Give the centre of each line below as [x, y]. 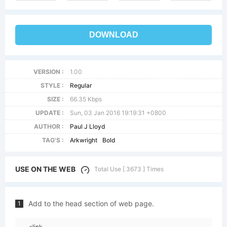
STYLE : [52, 85]
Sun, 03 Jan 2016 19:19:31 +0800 [118, 113]
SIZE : [55, 99]
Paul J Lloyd [88, 126]
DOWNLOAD [113, 35]
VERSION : [48, 72]
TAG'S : [53, 140]
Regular [81, 85]
